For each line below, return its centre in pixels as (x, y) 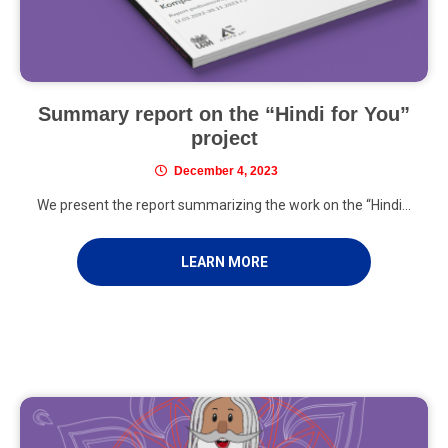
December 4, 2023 (226, 171)
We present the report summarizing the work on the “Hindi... (224, 205)
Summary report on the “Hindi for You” (224, 114)
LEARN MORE (224, 262)
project (224, 138)
